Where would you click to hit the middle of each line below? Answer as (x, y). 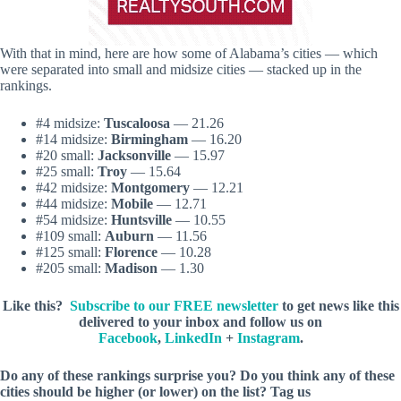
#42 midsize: (73, 188)
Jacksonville (134, 156)
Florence (131, 252)
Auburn (129, 236)
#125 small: (70, 252)
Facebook (128, 338)
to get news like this (338, 306)
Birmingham (149, 140)
